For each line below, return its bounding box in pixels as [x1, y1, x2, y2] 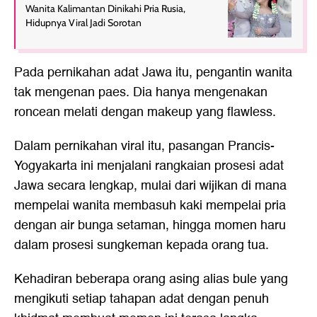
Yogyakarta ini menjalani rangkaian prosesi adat [14, 156, 284, 176]
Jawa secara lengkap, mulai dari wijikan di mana [14, 175, 287, 196]
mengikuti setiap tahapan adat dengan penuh [14, 289, 269, 309]
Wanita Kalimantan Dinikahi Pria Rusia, [25, 2, 185, 15]
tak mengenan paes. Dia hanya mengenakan [14, 82, 267, 103]
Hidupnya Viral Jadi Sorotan [25, 16, 142, 29]
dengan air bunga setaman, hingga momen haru [14, 215, 286, 236]
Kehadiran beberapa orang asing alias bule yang [14, 269, 288, 289]
